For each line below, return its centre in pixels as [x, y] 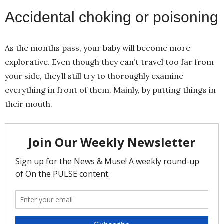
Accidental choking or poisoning [112, 17]
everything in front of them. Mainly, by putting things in [110, 90]
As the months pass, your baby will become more [98, 48]
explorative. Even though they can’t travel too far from [109, 62]
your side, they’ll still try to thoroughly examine [94, 76]
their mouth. [30, 104]
